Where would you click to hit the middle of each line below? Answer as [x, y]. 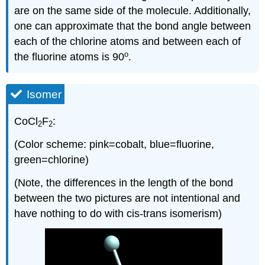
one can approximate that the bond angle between [133, 26]
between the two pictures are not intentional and [127, 198]
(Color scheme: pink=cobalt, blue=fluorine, [114, 144]
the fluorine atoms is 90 [70, 57]
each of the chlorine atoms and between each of [128, 42]
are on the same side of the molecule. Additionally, [133, 11]
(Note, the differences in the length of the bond [124, 182]
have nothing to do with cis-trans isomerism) [118, 213]
